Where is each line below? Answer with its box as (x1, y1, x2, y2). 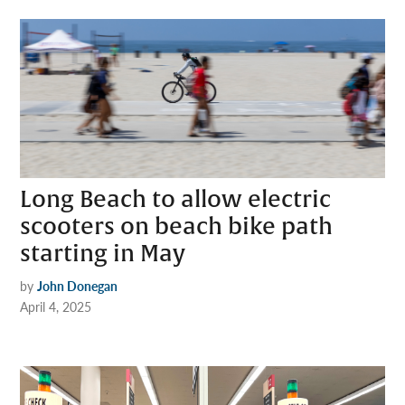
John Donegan (37, 276, 118, 295)
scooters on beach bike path (20, 212, 334, 241)
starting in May (20, 239, 186, 268)
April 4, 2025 (20, 297, 92, 316)
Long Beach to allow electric (20, 184, 332, 214)
